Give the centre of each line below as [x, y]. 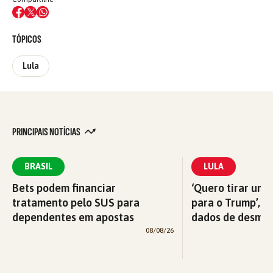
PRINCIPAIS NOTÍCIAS [47, 132]
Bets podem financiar [64, 188]
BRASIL [38, 166]
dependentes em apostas [73, 217]
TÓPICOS [27, 39]
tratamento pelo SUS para [76, 202]
